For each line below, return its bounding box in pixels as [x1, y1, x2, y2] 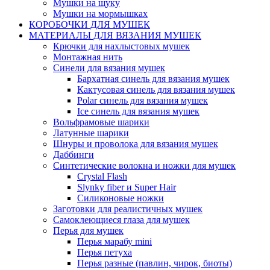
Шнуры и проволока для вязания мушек [53, 139, 218, 149]
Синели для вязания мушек [53, 63, 165, 73]
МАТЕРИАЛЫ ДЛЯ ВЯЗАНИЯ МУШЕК [29, 30, 201, 40]
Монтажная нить [53, 52, 122, 62]
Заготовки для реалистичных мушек [53, 204, 202, 214]
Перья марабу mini [77, 236, 152, 246]
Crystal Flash [77, 171, 127, 181]
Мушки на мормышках [53, 8, 148, 19]
